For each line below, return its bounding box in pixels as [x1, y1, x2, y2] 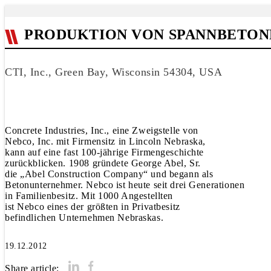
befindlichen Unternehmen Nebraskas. [5, 212, 164, 223]
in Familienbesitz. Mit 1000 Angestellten [5, 191, 174, 201]
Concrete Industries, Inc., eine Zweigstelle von [5, 125, 199, 135]
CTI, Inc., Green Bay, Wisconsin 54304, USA [5, 66, 223, 78]
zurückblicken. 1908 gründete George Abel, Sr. [5, 158, 201, 168]
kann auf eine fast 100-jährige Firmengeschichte [5, 147, 204, 157]
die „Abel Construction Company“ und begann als [5, 169, 214, 179]
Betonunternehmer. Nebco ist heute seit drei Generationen [5, 180, 245, 190]
